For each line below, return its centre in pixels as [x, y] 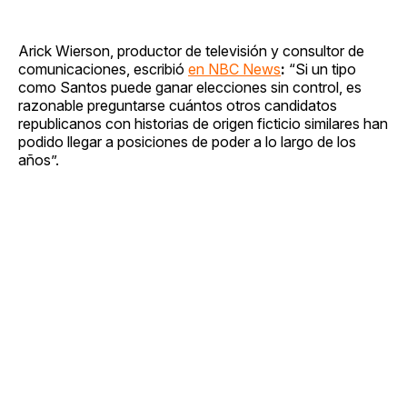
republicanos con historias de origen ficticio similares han [203, 123]
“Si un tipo [323, 69]
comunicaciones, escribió [103, 69]
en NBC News [234, 69]
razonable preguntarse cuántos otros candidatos [178, 105]
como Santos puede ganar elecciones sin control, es [190, 87]
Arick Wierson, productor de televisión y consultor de [191, 50]
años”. [39, 159]
